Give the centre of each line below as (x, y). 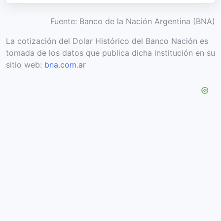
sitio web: (25, 65)
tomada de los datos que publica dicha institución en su (110, 53)
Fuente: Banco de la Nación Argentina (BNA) (133, 21)
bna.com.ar (65, 65)
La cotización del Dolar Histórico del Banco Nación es (107, 41)
